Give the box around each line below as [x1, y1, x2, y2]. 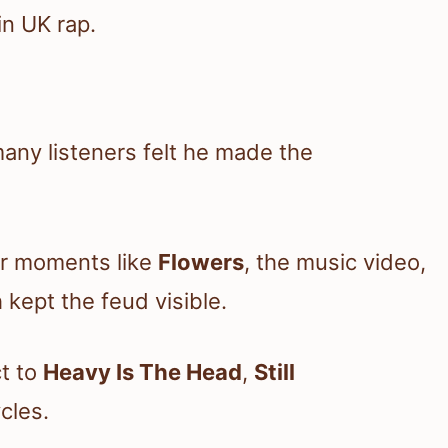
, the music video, [244, 249, 426, 276]
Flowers [158, 249, 244, 276]
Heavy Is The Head [43, 359, 242, 386]
